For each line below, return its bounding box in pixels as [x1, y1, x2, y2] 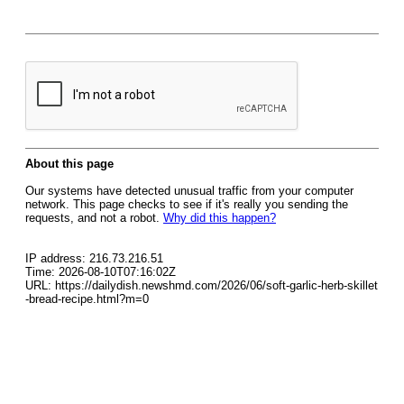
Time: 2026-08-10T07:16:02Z [25, 265, 176, 279]
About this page [25, 157, 114, 170]
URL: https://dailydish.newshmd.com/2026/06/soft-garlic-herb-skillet [25, 279, 378, 292]
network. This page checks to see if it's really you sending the [25, 197, 348, 211]
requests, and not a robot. [25, 211, 163, 225]
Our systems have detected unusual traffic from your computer [25, 184, 353, 197]
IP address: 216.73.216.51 [25, 252, 163, 265]
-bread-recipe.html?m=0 [25, 292, 149, 306]
